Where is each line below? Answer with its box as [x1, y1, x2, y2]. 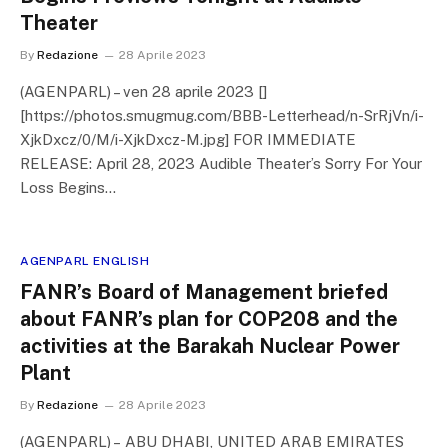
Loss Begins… [20, 179, 116, 196]
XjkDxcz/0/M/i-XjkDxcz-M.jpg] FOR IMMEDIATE [20, 131, 356, 148]
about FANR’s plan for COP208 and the [20, 307, 398, 331]
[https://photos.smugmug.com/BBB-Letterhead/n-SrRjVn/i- [20, 107, 424, 124]
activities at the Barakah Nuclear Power [20, 334, 400, 358]
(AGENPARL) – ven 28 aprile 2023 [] [20, 83, 267, 100]
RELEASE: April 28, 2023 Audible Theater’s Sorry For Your [20, 155, 422, 172]
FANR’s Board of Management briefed [20, 280, 388, 304]
